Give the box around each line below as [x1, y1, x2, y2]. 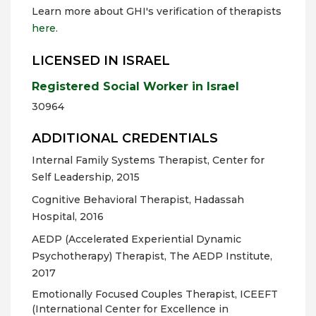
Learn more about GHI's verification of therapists [32, 5, 281, 18]
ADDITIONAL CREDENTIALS [32, 130, 218, 146]
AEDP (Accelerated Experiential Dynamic [32, 233, 241, 245]
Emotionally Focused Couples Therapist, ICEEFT [32, 288, 278, 300]
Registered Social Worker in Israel [32, 80, 239, 93]
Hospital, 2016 [32, 210, 104, 223]
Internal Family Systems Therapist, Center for [32, 154, 265, 166]
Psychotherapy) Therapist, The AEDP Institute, [32, 250, 272, 262]
